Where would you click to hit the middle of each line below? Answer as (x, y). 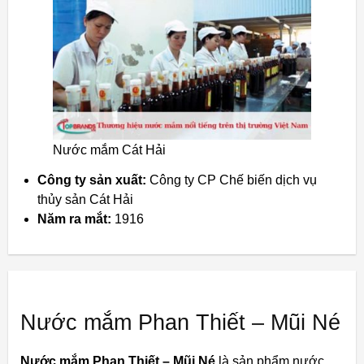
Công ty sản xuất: (92, 180)
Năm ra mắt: (74, 219)
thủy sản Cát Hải (85, 200)
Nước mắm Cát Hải (109, 150)
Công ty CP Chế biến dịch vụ (232, 180)
